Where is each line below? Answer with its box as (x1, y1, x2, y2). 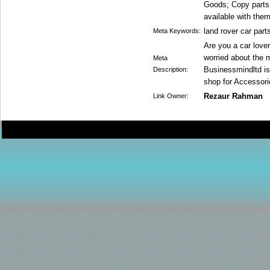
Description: (153, 66, 188, 73)
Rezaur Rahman (204, 92, 263, 101)
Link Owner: (153, 92, 189, 99)
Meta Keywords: (153, 27, 201, 34)
